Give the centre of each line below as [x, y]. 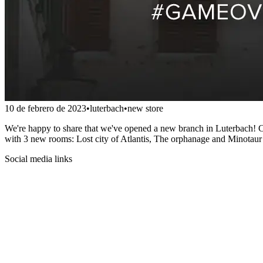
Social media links [38, 159]
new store [145, 108]
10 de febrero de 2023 [45, 108]
